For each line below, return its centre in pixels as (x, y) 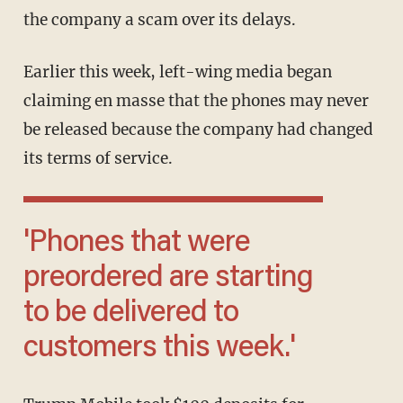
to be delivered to (130, 314)
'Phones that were (35, 244)
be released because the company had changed (198, 130)
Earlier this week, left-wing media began (28, 72)
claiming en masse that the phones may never (196, 101)
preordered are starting (168, 279)
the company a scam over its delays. (159, 20)
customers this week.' (159, 349)
